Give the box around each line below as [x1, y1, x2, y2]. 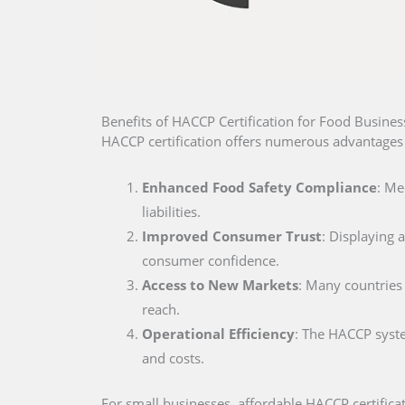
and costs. [142, 349, 204, 368]
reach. [142, 300, 180, 319]
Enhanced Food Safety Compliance [142, 178, 377, 197]
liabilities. [142, 202, 201, 221]
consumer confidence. [142, 251, 279, 270]
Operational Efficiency [142, 325, 295, 344]
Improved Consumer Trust [142, 227, 322, 246]
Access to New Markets [142, 276, 298, 295]
